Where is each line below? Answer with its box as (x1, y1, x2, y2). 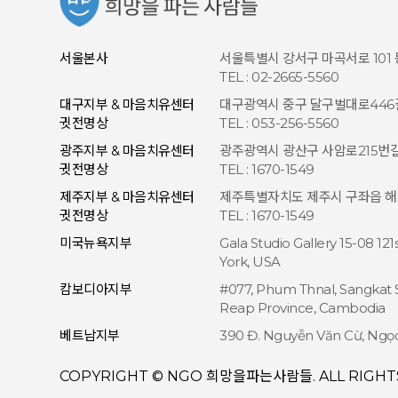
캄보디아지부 (60, 281, 132, 298)
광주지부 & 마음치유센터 (60, 142, 195, 159)
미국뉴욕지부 (60, 235, 132, 251)
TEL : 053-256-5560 (219, 115, 339, 131)
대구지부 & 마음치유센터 (60, 96, 195, 113)
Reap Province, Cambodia (219, 299, 386, 316)
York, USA (219, 253, 281, 270)
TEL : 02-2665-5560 (219, 68, 339, 85)
